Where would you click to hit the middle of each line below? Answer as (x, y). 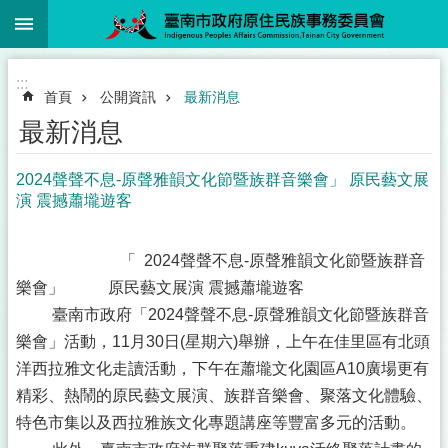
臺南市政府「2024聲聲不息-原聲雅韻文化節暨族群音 (222, 314)
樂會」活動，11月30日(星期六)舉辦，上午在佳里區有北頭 (223, 341)
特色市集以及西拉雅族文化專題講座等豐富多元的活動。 (216, 422)
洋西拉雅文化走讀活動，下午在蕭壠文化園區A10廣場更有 (222, 368)
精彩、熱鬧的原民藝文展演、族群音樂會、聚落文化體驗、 (224, 395)
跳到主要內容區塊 (74, 19)
